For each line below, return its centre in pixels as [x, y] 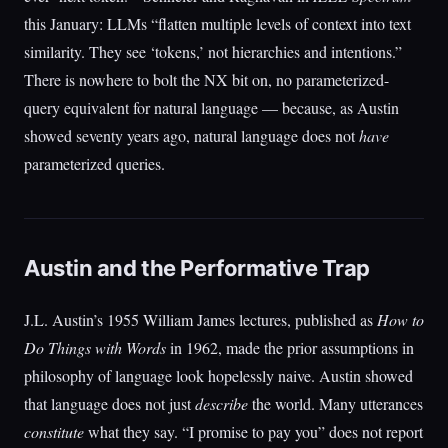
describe [221, 403]
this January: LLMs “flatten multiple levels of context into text [217, 23]
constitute [54, 431]
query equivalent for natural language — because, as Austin [211, 107]
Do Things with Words [95, 347]
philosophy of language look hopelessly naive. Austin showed [218, 375]
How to [400, 319]
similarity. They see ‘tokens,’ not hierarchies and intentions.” [213, 51]
